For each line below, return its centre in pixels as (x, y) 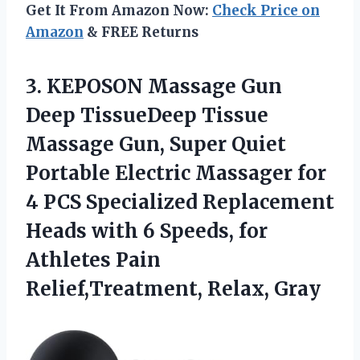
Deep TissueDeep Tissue (147, 115)
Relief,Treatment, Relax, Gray (173, 288)
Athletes (71, 260)
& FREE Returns (141, 32)
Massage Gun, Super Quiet (156, 144)
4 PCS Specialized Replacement (180, 202)
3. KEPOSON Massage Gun (154, 86)
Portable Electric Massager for (176, 173)
